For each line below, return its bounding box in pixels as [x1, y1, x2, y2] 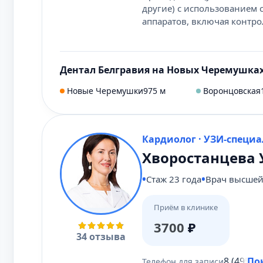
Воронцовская [203, 85, 261, 96]
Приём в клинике [154, 202, 218, 213]
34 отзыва [76, 230, 126, 243]
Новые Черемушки [67, 85, 143, 96]
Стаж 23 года [146, 173, 201, 185]
